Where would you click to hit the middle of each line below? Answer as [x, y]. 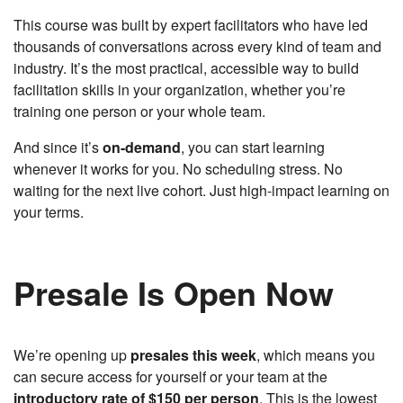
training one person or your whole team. [139, 112]
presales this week [193, 355]
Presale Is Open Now [174, 293]
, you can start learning [253, 148]
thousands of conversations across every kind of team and [197, 47]
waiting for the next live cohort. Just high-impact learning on [201, 191]
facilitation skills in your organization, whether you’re [179, 90]
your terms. [49, 212]
